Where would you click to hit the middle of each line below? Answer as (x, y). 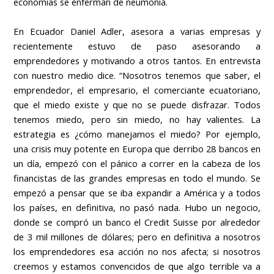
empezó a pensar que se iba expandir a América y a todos (137, 192)
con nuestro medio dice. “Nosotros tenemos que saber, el (137, 75)
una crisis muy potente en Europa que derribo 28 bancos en (137, 148)
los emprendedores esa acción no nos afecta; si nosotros (137, 251)
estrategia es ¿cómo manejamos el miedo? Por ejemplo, (137, 134)
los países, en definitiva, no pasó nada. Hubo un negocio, (137, 207)
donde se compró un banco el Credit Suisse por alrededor (137, 222)
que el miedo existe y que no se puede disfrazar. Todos (137, 104)
